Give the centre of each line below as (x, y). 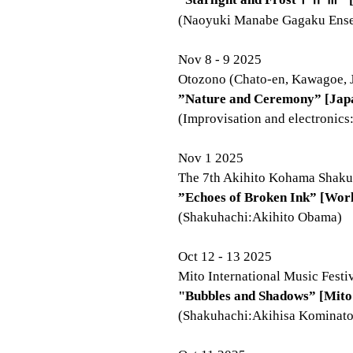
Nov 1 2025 (211, 158)
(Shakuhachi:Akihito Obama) (260, 217)
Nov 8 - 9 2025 (220, 59)
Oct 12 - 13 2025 (225, 256)
